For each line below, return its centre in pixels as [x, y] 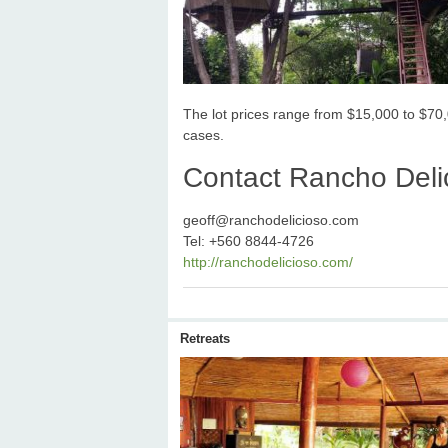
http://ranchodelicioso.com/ [268, 261]
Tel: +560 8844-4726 [248, 240]
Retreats [205, 339]
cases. [203, 135]
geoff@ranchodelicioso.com [271, 219]
